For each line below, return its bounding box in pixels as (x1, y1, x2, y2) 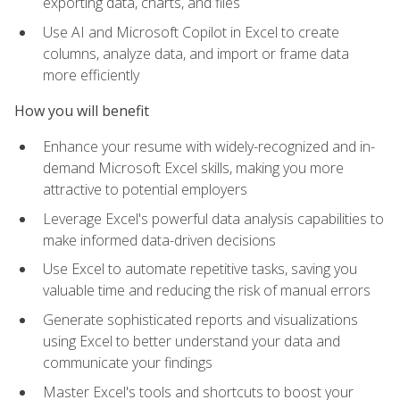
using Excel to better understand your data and (43, 330, 340, 351)
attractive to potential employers (43, 179, 247, 200)
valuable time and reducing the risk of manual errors (43, 280, 371, 301)
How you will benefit (14, 100, 149, 121)
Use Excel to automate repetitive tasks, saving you (43, 259, 357, 279)
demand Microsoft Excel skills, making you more (43, 158, 344, 179)
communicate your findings (43, 352, 212, 372)
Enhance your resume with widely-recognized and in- (43, 137, 375, 157)
